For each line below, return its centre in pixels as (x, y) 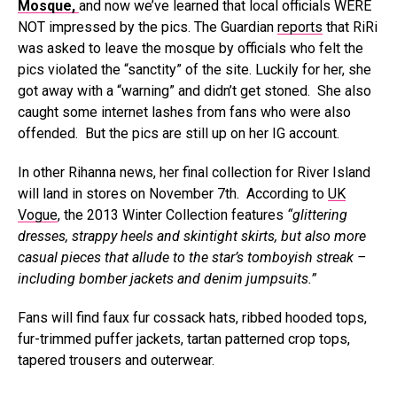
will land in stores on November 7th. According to (173, 194)
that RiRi (350, 27)
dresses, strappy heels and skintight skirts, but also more (192, 236)
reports (300, 27)
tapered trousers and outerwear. (116, 360)
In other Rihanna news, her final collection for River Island (194, 172)
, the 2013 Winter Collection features (172, 215)
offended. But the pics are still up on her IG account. (179, 133)
